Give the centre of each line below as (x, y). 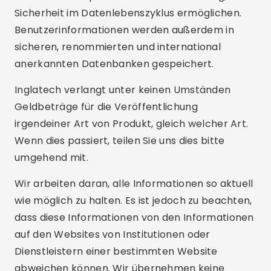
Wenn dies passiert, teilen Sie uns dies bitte (120, 141)
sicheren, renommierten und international (118, 47)
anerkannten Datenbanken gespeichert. (114, 64)
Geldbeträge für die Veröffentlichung (106, 107)
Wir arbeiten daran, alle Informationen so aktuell (134, 184)
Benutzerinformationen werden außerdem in (124, 30)
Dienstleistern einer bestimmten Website (116, 251)
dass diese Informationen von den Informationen (134, 217)
